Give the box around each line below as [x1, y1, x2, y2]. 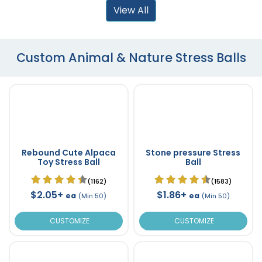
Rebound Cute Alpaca [21, 146, 116, 158]
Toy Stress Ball [37, 156, 100, 168]
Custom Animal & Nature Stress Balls [16, 49, 246, 66]
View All [113, 3, 149, 17]
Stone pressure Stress [146, 146, 240, 158]
